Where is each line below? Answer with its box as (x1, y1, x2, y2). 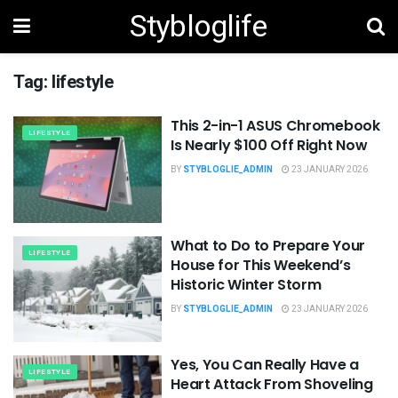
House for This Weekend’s (171, 254, 351, 275)
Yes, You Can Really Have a (171, 354, 359, 376)
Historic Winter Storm (171, 274, 322, 295)
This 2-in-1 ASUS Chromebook (171, 115, 380, 136)
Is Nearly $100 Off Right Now (171, 135, 368, 155)
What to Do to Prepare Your (171, 235, 365, 256)
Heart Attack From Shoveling (171, 374, 373, 395)
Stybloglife (130, 4, 267, 49)
